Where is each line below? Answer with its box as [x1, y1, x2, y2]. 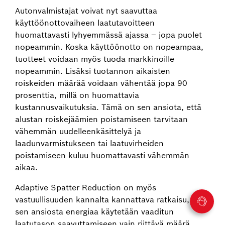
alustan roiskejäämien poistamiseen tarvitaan [15, 114, 188, 124]
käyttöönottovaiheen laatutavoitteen [15, 18, 155, 28]
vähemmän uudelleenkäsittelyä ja [15, 126, 141, 136]
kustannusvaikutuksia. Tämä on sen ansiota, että [15, 102, 201, 112]
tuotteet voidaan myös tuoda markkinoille [15, 54, 174, 64]
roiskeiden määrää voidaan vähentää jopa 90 [15, 78, 187, 88]
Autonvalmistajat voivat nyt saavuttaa [15, 6, 157, 16]
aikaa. [15, 162, 38, 172]
